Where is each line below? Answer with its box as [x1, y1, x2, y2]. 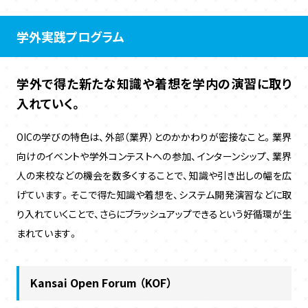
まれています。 [16, 225, 78, 240]
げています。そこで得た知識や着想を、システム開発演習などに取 [16, 187, 292, 201]
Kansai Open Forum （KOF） [30, 274, 172, 291]
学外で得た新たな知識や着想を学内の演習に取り [16, 74, 292, 92]
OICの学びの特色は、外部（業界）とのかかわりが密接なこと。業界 [16, 129, 292, 144]
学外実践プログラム [16, 27, 124, 45]
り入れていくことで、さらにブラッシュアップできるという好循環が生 [16, 206, 292, 221]
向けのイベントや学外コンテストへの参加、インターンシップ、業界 [16, 148, 292, 163]
